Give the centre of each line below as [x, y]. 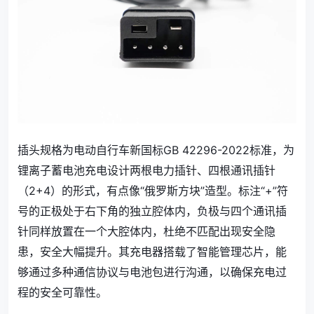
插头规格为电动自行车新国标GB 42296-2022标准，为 [156, 150]
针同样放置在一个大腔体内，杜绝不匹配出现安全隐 [146, 231]
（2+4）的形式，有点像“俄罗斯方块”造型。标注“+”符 [153, 190]
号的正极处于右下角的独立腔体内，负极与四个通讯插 [152, 211]
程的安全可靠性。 [62, 292]
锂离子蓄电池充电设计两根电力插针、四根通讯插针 [146, 170]
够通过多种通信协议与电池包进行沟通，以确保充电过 [152, 272]
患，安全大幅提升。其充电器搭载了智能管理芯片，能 [152, 251]
